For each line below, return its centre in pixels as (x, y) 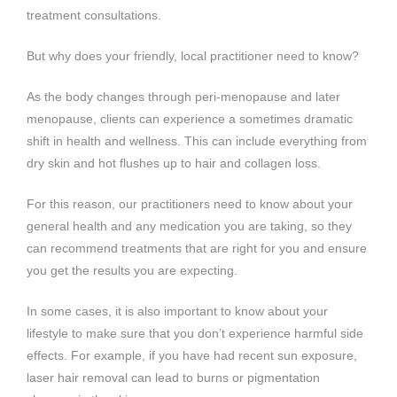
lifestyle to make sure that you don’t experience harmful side (195, 333)
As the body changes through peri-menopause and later (183, 96)
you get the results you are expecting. (132, 270)
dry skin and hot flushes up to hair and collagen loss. (174, 163)
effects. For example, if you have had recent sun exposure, (192, 355)
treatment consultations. (94, 15)
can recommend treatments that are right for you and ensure (197, 248)
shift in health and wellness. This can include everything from (197, 140)
